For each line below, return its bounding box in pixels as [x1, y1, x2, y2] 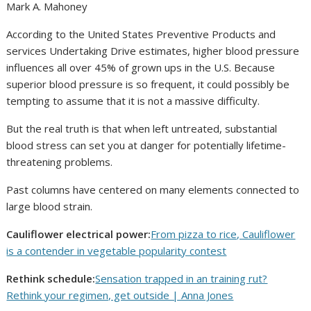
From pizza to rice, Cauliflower [151, 227, 296, 242]
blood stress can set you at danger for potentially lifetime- [6, 138, 287, 153]
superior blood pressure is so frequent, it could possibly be [6, 77, 290, 92]
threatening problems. [6, 155, 113, 169]
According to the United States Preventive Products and [6, 27, 276, 42]
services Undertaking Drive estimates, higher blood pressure [6, 44, 300, 58]
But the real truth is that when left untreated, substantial [6, 121, 278, 136]
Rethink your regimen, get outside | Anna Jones [6, 288, 234, 303]
